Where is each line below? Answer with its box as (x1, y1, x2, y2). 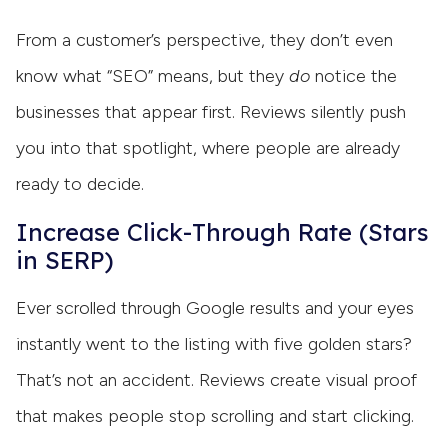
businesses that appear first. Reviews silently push (16, 101, 406, 124)
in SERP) (16, 245, 113, 276)
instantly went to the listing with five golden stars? (16, 333, 412, 356)
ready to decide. (16, 173, 144, 196)
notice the (310, 65, 397, 88)
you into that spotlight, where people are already (16, 137, 400, 160)
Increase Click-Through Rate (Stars (16, 217, 429, 248)
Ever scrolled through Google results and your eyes (16, 297, 414, 320)
